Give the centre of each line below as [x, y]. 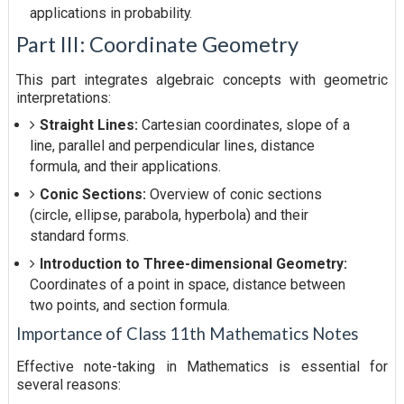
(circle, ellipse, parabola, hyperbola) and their [169, 215]
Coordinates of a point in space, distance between [187, 284]
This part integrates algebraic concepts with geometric [202, 79]
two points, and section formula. [129, 305]
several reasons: [68, 384]
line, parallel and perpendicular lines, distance [172, 145]
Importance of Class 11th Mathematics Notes [187, 333]
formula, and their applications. [125, 166]
